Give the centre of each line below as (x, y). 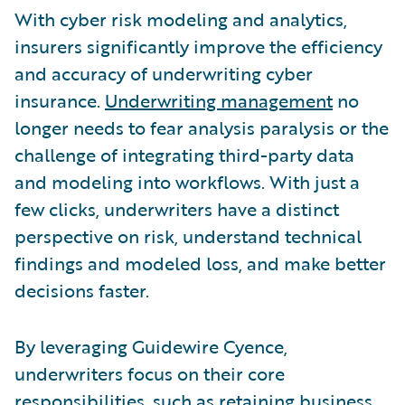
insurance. (60, 101)
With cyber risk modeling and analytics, (181, 19)
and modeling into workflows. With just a (187, 182)
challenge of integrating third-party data (184, 155)
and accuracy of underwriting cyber (164, 74)
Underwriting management (219, 101)
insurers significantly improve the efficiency (198, 47)
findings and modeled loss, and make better (200, 264)
